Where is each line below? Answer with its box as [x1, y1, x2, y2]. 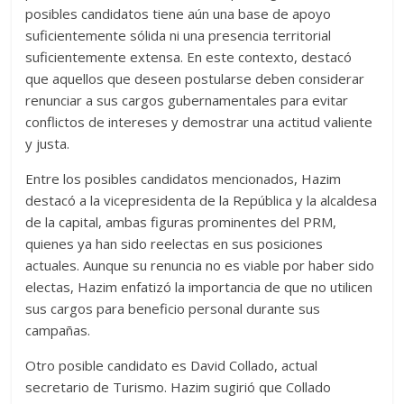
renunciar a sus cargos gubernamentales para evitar [25, 91, 349, 110]
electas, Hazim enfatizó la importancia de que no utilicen [25, 278, 373, 297]
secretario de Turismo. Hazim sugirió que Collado [25, 378, 332, 397]
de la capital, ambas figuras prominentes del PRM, [25, 213, 337, 232]
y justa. [25, 134, 70, 153]
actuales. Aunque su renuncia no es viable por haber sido [25, 256, 375, 275]
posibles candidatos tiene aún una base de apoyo [25, 5, 332, 23]
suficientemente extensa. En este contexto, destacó [25, 48, 353, 67]
